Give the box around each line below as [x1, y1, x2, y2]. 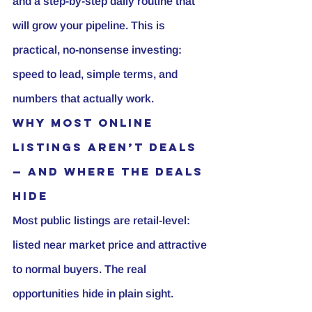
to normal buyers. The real [13, 263, 149, 275]
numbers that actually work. [13, 92, 154, 104]
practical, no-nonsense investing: [13, 43, 185, 56]
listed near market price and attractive [13, 238, 210, 251]
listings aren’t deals [13, 139, 202, 154]
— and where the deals [13, 164, 208, 178]
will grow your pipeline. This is [13, 19, 168, 31]
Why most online [13, 115, 158, 130]
